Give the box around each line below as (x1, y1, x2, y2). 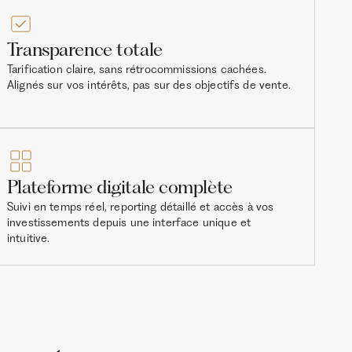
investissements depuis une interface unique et (6, 215, 251, 229)
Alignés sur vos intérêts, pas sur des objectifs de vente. (6, 78, 291, 93)
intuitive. (6, 231, 50, 245)
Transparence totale (6, 38, 163, 61)
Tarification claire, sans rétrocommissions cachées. (6, 62, 266, 77)
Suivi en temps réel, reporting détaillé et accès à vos (6, 200, 274, 214)
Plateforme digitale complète (6, 176, 233, 198)
